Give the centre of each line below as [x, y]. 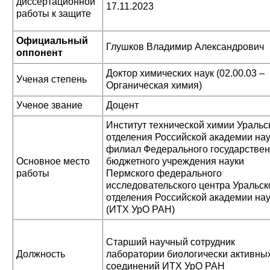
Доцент [122, 105]
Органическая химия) [154, 85]
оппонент [39, 53]
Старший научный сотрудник [171, 242]
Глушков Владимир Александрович [185, 47]
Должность [42, 254]
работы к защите [54, 14]
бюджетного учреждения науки [175, 161]
